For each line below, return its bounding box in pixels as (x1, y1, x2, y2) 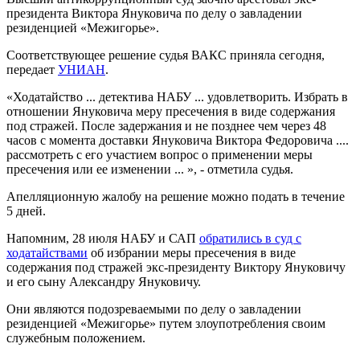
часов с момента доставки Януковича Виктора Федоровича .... (6, 133, 349, 147)
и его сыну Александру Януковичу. (6, 274, 204, 288)
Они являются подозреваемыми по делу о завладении (6, 301, 301, 316)
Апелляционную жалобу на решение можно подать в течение (6, 189, 345, 203)
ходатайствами (6, 245, 88, 260)
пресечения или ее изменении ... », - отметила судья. (6, 162, 293, 176)
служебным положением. (6, 330, 145, 345)
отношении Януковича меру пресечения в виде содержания (6, 104, 335, 118)
